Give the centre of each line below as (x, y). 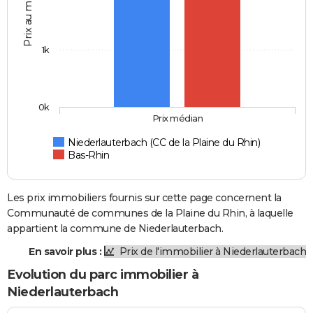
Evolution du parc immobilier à (103, 274)
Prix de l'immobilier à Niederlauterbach (211, 251)
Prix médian (177, 118)
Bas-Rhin (89, 155)
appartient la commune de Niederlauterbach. (115, 228)
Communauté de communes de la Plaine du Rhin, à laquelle (150, 213)
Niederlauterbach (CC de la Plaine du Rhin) (164, 142)
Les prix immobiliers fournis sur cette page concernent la (144, 197)
